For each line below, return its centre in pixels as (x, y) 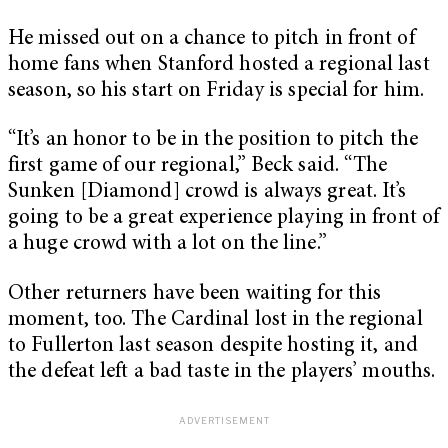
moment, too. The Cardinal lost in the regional (215, 320)
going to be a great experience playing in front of (224, 219)
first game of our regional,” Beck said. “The (198, 167)
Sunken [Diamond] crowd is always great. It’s (207, 193)
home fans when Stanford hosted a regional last (219, 65)
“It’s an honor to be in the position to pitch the (213, 141)
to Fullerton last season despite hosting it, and (213, 346)
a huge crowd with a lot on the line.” (167, 245)
